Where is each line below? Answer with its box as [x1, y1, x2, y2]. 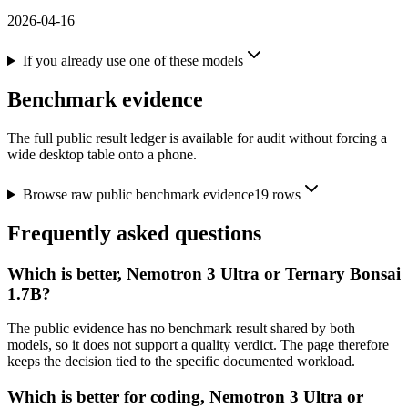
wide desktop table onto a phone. [7, 146, 197, 162]
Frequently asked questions [7, 220, 261, 245]
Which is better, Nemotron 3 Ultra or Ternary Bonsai [7, 263, 401, 283]
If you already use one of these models [22, 53, 243, 69]
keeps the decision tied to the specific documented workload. [7, 353, 355, 370]
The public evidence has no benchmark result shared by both [7, 321, 355, 337]
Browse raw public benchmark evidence [22, 186, 254, 202]
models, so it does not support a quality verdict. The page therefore [7, 337, 389, 353]
